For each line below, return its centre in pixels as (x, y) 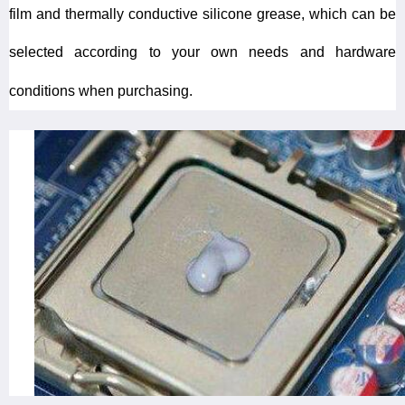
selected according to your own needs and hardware (202, 52)
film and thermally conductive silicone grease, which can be (202, 14)
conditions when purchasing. (101, 90)
